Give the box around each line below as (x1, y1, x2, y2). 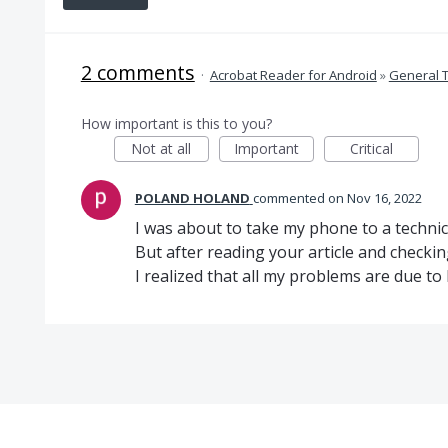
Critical (349, 139, 393, 158)
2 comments (80, 59, 195, 86)
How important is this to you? (80, 114, 272, 133)
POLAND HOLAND (134, 189, 250, 207)
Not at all (131, 139, 192, 158)
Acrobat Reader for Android (209, 66, 377, 84)
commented (252, 189, 328, 207)
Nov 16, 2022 (346, 189, 422, 207)
